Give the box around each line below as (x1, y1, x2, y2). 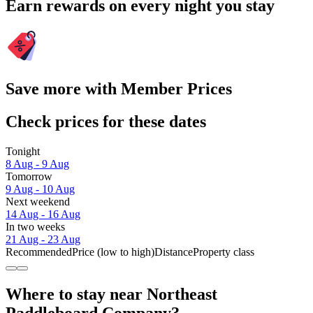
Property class (193, 245, 254, 258)
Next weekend (6, 195, 70, 208)
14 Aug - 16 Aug (6, 208, 80, 220)
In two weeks (6, 220, 65, 233)
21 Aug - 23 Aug (6, 233, 80, 245)
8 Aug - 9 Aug (6, 157, 69, 170)
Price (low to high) (72, 245, 154, 258)
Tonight (6, 145, 40, 157)
